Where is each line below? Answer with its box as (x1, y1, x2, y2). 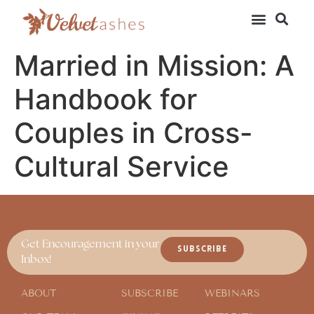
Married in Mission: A (14, 48, 294, 83)
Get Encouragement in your (21, 238, 160, 251)
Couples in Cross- (14, 116, 253, 151)
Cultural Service (14, 149, 229, 184)
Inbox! (21, 254, 52, 266)
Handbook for (14, 82, 197, 117)
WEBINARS (204, 287, 260, 300)
